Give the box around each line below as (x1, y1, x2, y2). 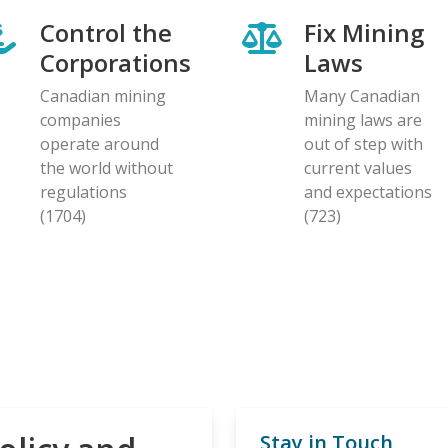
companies (40, 108, 121, 131)
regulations (40, 180, 127, 203)
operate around (40, 132, 159, 155)
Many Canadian (304, 84, 420, 107)
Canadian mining (40, 84, 166, 107)
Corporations (40, 45, 191, 79)
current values (304, 156, 412, 179)
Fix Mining (304, 15, 424, 49)
